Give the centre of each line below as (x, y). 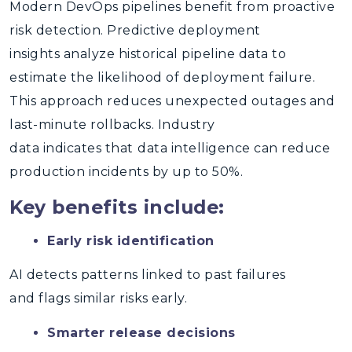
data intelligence (196, 148)
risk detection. (58, 30)
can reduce (292, 148)
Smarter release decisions (141, 333)
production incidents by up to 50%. (126, 172)
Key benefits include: (117, 207)
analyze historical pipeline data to (173, 54)
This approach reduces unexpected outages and (172, 101)
